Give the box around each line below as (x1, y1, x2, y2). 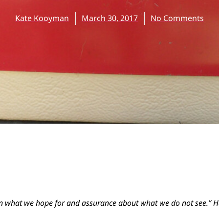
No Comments (151, 13, 204, 24)
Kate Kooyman (15, 13, 69, 24)
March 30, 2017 (82, 13, 138, 24)
